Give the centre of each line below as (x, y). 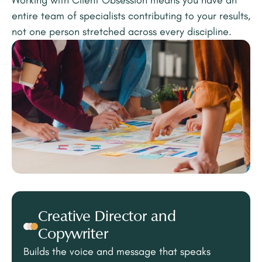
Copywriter (73, 235)
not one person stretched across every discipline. (122, 32)
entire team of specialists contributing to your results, (131, 16)
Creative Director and (107, 218)
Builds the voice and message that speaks (117, 252)
